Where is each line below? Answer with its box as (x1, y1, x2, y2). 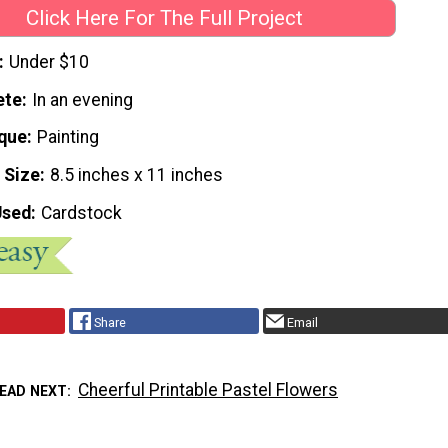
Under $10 (9, 51, 90, 72)
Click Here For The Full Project (25, 6, 303, 31)
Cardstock (41, 203, 123, 223)
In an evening (32, 89, 134, 110)
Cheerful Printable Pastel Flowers (78, 379, 339, 400)
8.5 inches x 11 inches (50, 165, 224, 186)
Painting (37, 127, 100, 148)
